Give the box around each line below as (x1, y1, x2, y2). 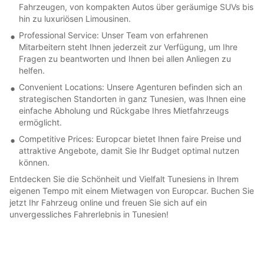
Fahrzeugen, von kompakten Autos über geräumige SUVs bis (19, 1, 253, 12)
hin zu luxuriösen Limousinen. (19, 13, 131, 24)
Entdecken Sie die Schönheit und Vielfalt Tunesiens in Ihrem (9, 173, 239, 184)
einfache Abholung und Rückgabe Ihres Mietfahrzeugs (19, 105, 229, 115)
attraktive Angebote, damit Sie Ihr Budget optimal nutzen (19, 145, 239, 156)
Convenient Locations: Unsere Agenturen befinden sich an (19, 81, 242, 92)
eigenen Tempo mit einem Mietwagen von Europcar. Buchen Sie (9, 185, 254, 196)
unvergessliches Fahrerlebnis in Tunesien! (9, 209, 169, 219)
